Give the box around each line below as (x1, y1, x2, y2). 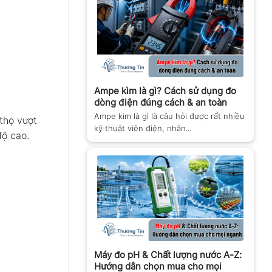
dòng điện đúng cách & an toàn (94, 96, 227, 108)
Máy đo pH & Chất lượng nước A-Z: (94, 248, 242, 260)
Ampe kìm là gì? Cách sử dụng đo (94, 84, 236, 97)
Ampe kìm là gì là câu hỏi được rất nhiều (94, 110, 245, 121)
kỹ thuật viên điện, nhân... (94, 123, 191, 133)
